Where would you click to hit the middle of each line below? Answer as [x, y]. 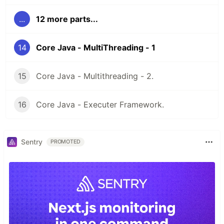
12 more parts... [67, 19]
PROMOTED [66, 141]
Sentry [32, 142]
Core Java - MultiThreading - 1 [96, 47]
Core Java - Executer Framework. [100, 104]
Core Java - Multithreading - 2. [95, 76]
